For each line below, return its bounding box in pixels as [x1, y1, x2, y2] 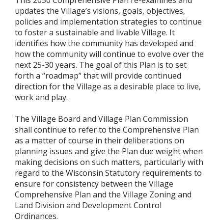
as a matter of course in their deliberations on [15, 135, 184, 146]
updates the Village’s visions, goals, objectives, [15, 5, 185, 16]
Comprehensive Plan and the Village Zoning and [15, 189, 192, 200]
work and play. [15, 91, 70, 103]
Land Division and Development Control [15, 199, 162, 211]
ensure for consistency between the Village [15, 178, 173, 189]
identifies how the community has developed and [15, 37, 193, 49]
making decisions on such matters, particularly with [15, 156, 203, 167]
